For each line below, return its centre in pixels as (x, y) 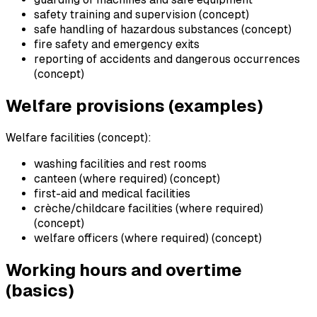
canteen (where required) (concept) (127, 178)
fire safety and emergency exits (117, 44)
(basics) (40, 290)
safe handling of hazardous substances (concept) (163, 29)
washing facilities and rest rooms (120, 163)
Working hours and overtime (124, 270)
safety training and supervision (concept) (142, 14)
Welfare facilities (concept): (79, 137)
